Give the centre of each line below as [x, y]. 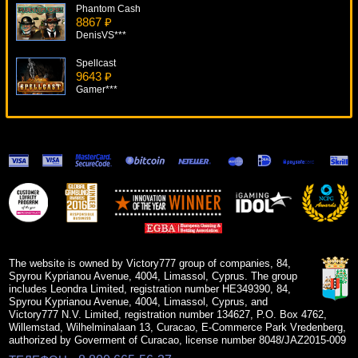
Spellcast [96, 64]
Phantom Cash [108, 9]
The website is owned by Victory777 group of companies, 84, [150, 264]
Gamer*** [97, 90]
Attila [87, 118]
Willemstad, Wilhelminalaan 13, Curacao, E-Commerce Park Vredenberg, [178, 328]
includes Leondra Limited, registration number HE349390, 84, [150, 289]
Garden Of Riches [115, 172]
